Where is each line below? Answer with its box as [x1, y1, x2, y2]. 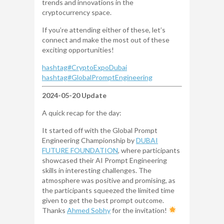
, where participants [118, 146, 180, 155]
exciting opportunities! [42, 45, 114, 54]
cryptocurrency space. [42, 8, 111, 17]
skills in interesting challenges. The [42, 166, 151, 175]
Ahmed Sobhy [67, 206, 110, 215]
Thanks [42, 206, 67, 215]
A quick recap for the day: [42, 108, 121, 117]
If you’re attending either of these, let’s [42, 25, 165, 34]
